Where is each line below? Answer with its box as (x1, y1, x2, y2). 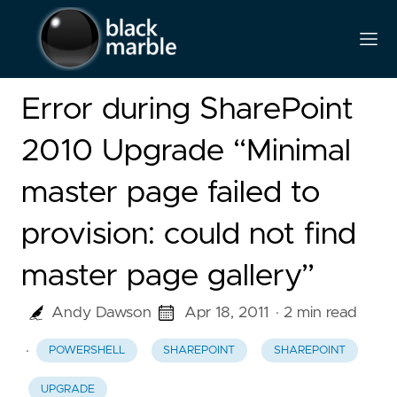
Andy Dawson (51, 305, 152, 321)
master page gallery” (21, 261, 315, 292)
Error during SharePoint (21, 94, 354, 125)
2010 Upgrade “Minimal (21, 136, 351, 167)
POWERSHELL (48, 345, 125, 357)
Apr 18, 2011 (184, 305, 269, 321)
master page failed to (21, 177, 320, 208)
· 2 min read (276, 305, 358, 321)
